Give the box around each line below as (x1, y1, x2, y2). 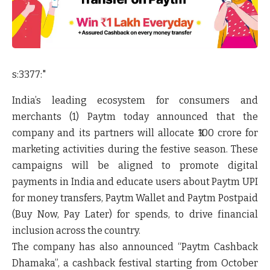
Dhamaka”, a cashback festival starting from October (12, 257, 258, 269)
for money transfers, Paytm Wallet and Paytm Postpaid (12, 192, 258, 204)
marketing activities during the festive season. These (12, 143, 258, 155)
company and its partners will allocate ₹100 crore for (12, 127, 258, 139)
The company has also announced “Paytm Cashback (12, 240, 258, 253)
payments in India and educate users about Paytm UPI (12, 175, 258, 187)
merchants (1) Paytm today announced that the (12, 110, 258, 122)
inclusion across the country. (12, 224, 140, 236)
